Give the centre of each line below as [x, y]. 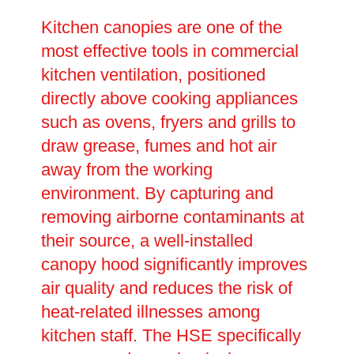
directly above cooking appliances [169, 98]
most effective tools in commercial [169, 51]
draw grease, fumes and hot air [158, 145]
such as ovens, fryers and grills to [168, 122]
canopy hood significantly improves [174, 264]
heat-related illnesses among [150, 311]
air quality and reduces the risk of [166, 288]
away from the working [126, 169]
